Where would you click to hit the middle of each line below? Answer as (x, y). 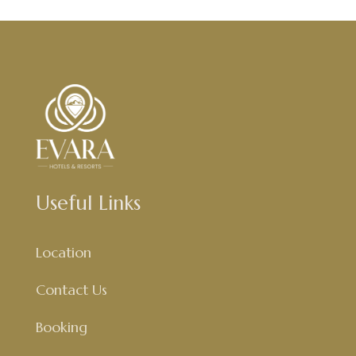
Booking (61, 327)
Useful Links (88, 203)
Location (63, 252)
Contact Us (71, 289)
